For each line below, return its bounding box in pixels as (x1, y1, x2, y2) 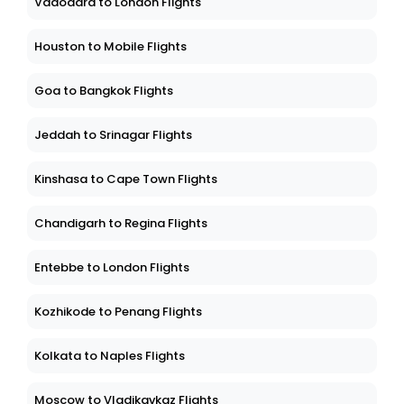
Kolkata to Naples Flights (34, 347, 185, 365)
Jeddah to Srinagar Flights (34, 126, 192, 144)
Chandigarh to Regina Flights (34, 215, 207, 233)
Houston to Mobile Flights (34, 38, 187, 56)
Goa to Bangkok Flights (34, 82, 173, 100)
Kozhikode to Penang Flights (34, 303, 202, 321)
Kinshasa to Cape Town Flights (34, 170, 217, 188)
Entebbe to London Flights (34, 259, 189, 277)
